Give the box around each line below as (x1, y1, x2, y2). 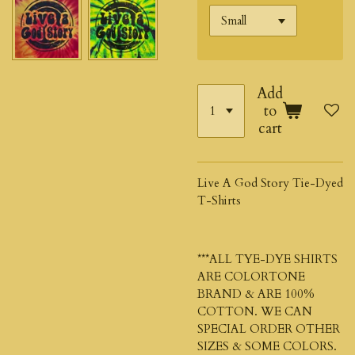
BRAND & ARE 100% (197, 285, 315, 302)
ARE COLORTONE (197, 268, 305, 284)
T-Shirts (197, 192, 241, 208)
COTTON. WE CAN (197, 303, 312, 319)
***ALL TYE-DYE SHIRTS (197, 250, 338, 267)
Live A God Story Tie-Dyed (197, 174, 343, 191)
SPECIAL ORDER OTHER (197, 320, 340, 337)
